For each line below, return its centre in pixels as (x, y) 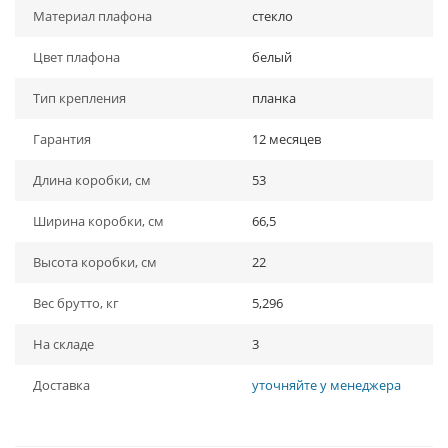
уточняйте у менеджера (326, 385)
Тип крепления (79, 98)
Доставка (61, 385)
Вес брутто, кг (76, 303)
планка (274, 98)
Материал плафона (92, 16)
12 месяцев (286, 139)
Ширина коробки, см (98, 221)
